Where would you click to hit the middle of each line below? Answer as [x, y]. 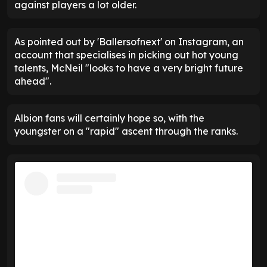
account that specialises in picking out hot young [126, 55]
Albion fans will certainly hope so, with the [109, 118]
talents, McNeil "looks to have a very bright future [129, 68]
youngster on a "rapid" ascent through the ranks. [126, 131]
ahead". [33, 81]
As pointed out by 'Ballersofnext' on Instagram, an [129, 41]
